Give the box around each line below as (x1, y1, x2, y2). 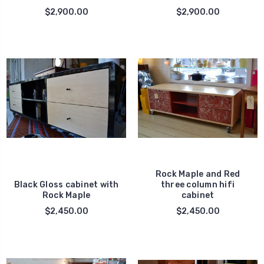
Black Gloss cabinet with (14, 180, 119, 190)
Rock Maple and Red (155, 169, 240, 180)
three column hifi (160, 180, 235, 190)
